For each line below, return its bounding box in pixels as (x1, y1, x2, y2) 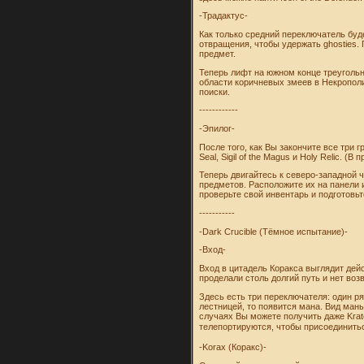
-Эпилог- (199, 123, 236, 133)
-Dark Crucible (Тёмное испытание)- (199, 226, 349, 236)
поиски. (199, 86, 231, 97)
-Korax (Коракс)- (199, 342, 267, 353)
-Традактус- (199, 11, 249, 21)
